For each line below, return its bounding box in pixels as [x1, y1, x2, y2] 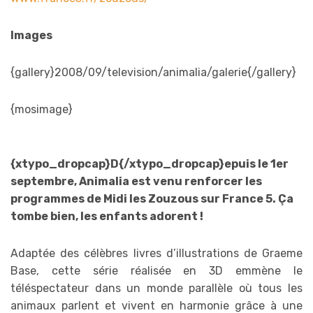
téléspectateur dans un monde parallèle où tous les [10, 281, 303, 295]
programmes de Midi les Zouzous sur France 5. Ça [10, 191, 293, 205]
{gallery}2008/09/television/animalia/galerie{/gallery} [10, 65, 296, 79]
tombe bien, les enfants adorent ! [10, 209, 203, 223]
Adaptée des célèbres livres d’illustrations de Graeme [10, 246, 303, 260]
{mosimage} [10, 102, 73, 116]
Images [10, 28, 52, 42]
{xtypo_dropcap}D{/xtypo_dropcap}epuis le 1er [10, 156, 289, 170]
